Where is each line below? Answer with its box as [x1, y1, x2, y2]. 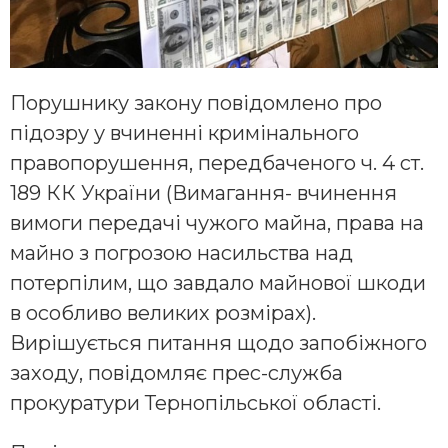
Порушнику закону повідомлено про [10, 90, 382, 115]
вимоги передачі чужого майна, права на [10, 210, 424, 235]
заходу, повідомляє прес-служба [10, 360, 343, 385]
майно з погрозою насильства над [10, 240, 353, 265]
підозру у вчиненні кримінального [10, 120, 359, 145]
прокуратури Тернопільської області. [10, 390, 381, 415]
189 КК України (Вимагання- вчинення [10, 180, 397, 205]
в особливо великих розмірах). [10, 300, 316, 325]
